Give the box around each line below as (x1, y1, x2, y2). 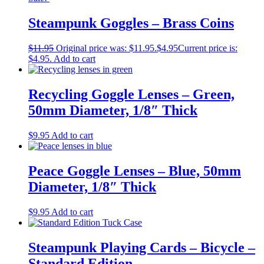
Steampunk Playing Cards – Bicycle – (28, 239, 255, 255)
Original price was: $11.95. (56, 43, 157, 54)
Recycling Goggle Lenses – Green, (28, 87, 235, 103)
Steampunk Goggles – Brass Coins (28, 15, 234, 31)
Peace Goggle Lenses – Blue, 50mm (28, 163, 241, 179)
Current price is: (178, 43, 237, 54)
